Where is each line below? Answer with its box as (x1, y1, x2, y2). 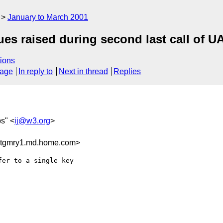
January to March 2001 (7, 13, 88, 21)
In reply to (18, 67, 53, 76)
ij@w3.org (14, 116, 50, 125)
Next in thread (58, 67, 108, 76)
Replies (113, 67, 141, 76)
